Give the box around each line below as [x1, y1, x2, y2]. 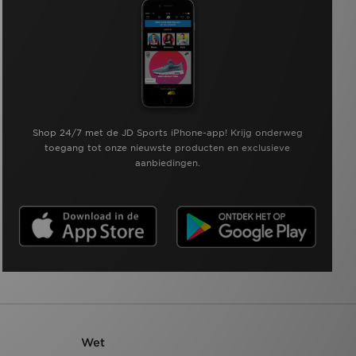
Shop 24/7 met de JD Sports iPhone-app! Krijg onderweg [32, 126, 303, 138]
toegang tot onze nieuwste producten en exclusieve [44, 141, 291, 153]
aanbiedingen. [134, 157, 200, 168]
